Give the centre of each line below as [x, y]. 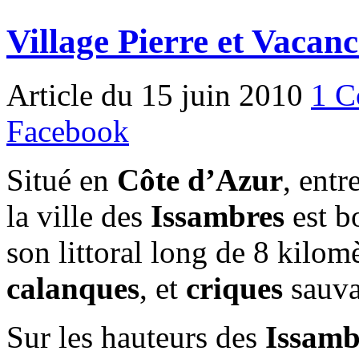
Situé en [62, 179]
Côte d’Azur [200, 179]
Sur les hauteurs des [136, 337]
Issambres [218, 216]
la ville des [79, 216]
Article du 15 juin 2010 [159, 95]
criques [234, 288]
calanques [73, 288]
